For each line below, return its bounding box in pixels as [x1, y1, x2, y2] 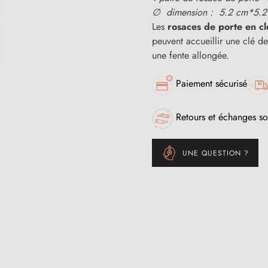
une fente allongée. [152, 48, 229, 62]
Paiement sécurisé [176, 77, 247, 90]
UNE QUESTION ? [182, 147, 249, 159]
